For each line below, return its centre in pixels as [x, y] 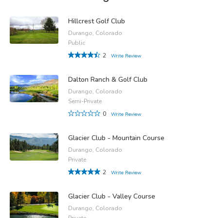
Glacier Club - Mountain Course [116, 138]
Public [77, 43]
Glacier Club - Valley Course [112, 196]
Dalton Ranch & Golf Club [108, 79]
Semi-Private [85, 101]
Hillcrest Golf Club [97, 21]
